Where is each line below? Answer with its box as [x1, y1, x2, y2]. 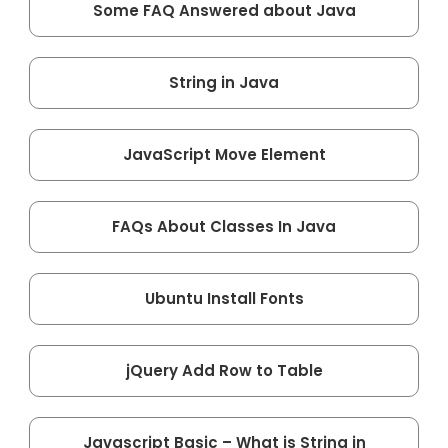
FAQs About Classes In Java [112, 215, 336, 237]
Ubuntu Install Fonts [144, 287, 304, 309]
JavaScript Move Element [122, 143, 326, 165]
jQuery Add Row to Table [125, 359, 323, 381]
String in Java [169, 71, 279, 93]
